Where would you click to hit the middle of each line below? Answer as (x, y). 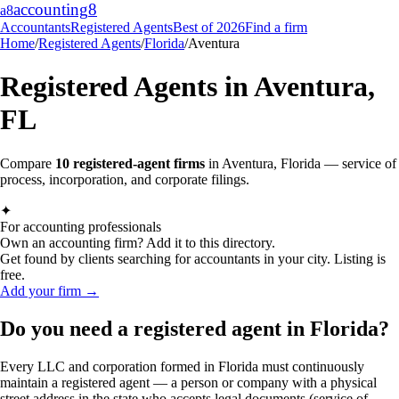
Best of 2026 (209, 27)
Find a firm (276, 27)
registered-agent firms (137, 163)
